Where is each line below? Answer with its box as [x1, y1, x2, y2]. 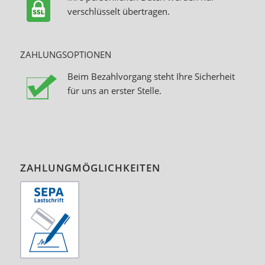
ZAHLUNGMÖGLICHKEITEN [20, 161, 160, 175]
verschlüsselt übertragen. [67, 5, 170, 17]
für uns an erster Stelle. [67, 85, 161, 97]
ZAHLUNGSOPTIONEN [20, 49, 111, 61]
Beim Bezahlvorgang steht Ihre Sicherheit [67, 70, 235, 83]
